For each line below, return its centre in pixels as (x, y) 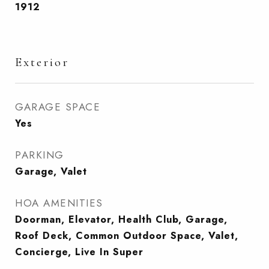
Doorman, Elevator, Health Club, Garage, (121, 219)
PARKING (40, 155)
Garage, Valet (51, 171)
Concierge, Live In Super (79, 252)
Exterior (42, 62)
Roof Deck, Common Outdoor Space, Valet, (127, 236)
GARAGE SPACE (58, 107)
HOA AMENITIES (59, 203)
